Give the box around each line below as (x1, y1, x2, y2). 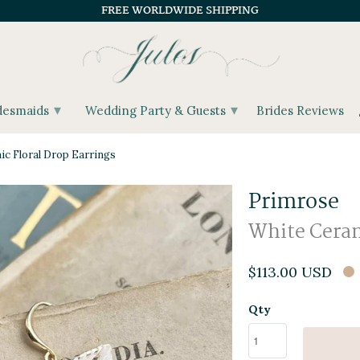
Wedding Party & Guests (85, 102, 229, 118)
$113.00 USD (248, 262, 332, 281)
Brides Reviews (256, 102, 344, 118)
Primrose (248, 185, 339, 219)
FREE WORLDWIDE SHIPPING (101, 2, 259, 19)
